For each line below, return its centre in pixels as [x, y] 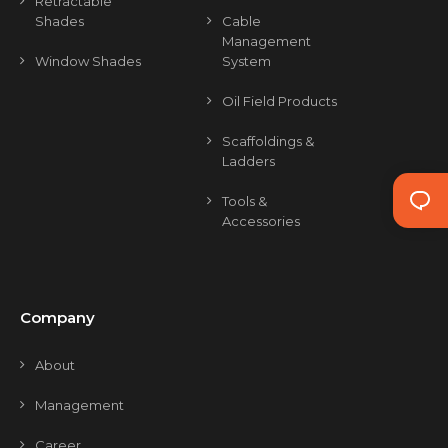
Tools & [244, 201]
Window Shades [88, 61]
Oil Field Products [279, 101]
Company [57, 317]
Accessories [260, 221]
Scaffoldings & [267, 141]
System [246, 61]
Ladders [248, 161]
